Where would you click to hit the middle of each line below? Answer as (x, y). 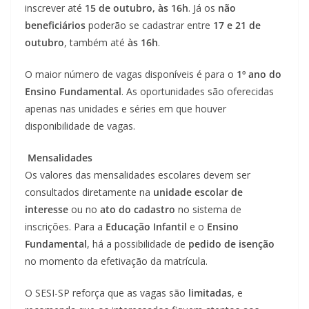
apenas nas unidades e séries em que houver (126, 109)
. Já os (203, 8)
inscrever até (55, 8)
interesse (47, 210)
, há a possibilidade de (138, 244)
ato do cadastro (138, 210)
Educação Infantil (146, 227)
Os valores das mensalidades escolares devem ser (138, 175)
